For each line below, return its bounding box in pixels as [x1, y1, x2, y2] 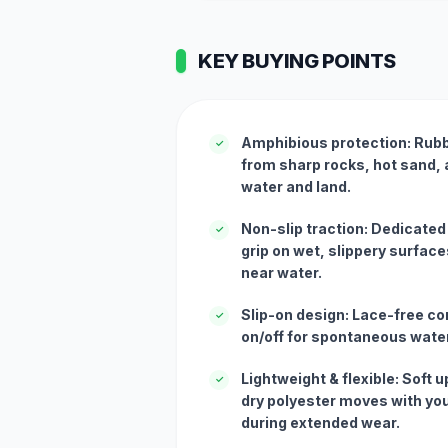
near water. [241, 263, 322, 281]
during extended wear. [241, 413, 400, 431]
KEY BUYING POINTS [198, 48, 396, 73]
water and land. [241, 177, 351, 195]
